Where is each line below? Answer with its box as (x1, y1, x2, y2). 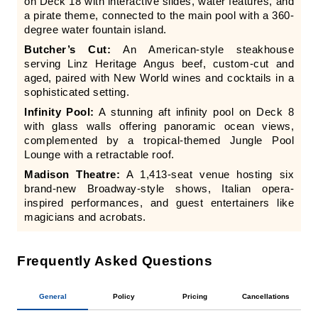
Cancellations (241, 292, 290, 300)
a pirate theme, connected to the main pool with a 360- (24, 9, 294, 21)
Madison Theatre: (24, 168, 121, 180)
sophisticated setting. (24, 85, 129, 98)
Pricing (182, 292, 207, 300)
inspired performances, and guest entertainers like (24, 196, 294, 209)
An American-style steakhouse (111, 43, 294, 55)
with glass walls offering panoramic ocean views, (24, 119, 294, 132)
